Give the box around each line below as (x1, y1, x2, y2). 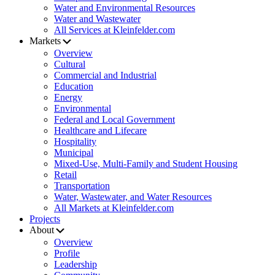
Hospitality (54, 136, 96, 147)
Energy (54, 92, 82, 103)
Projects (29, 214, 60, 225)
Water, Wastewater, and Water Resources (54, 192, 212, 203)
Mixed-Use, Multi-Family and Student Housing (54, 158, 238, 169)
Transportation (54, 180, 110, 192)
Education (54, 81, 93, 92)
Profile (54, 248, 80, 259)
